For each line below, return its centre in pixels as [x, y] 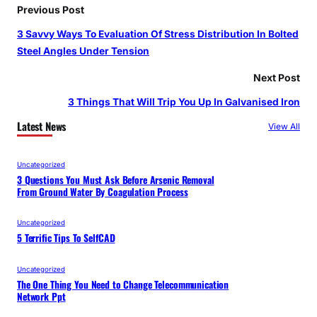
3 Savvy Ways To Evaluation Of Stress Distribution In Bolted [158, 34]
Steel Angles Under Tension [83, 51]
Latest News [42, 126]
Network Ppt [41, 296]
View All [284, 126]
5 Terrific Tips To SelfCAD [66, 238]
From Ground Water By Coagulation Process [103, 191]
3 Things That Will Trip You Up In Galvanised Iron [184, 102]
